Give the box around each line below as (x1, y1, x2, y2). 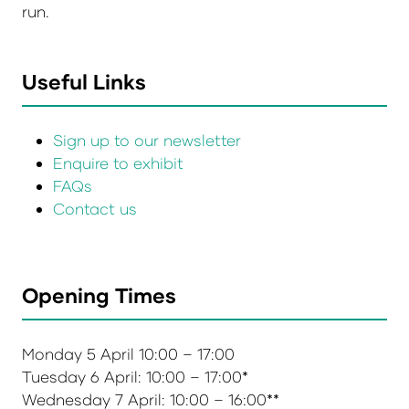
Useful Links (22, 68, 146, 95)
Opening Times (22, 281, 176, 308)
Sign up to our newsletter (53, 131, 242, 151)
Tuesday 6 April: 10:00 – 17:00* (22, 366, 253, 386)
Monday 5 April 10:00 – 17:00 (22, 343, 239, 363)
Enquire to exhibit (53, 153, 184, 173)
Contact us (53, 199, 138, 219)
